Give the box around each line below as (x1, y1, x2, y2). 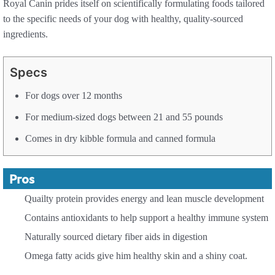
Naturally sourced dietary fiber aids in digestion (25, 231, 207, 242)
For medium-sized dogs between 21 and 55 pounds (25, 111, 223, 122)
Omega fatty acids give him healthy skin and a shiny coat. (25, 250, 247, 261)
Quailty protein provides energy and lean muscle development (25, 193, 264, 204)
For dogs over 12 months (25, 90, 122, 101)
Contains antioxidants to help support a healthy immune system (25, 212, 268, 223)
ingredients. (3, 28, 48, 39)
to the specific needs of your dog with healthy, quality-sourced (3, 13, 243, 24)
